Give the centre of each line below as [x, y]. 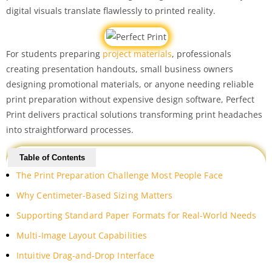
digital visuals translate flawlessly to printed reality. [111, 10]
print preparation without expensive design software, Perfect [130, 99]
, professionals [202, 53]
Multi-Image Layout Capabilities [82, 235]
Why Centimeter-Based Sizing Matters [95, 195]
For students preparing [54, 53]
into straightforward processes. [70, 129]
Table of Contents [52, 157]
